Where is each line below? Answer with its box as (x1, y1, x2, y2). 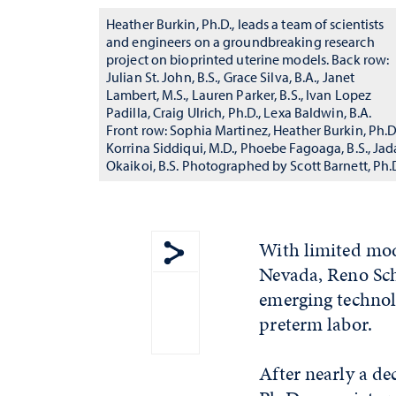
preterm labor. (259, 310, 372, 338)
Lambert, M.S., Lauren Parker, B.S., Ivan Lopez (106, 86, 372, 103)
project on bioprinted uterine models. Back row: (106, 50, 390, 68)
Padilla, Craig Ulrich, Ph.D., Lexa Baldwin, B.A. (106, 103, 372, 121)
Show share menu (174, 267, 294, 287)
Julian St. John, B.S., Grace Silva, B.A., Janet (106, 68, 355, 86)
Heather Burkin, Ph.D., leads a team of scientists (106, 15, 385, 33)
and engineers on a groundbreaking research (106, 33, 375, 50)
